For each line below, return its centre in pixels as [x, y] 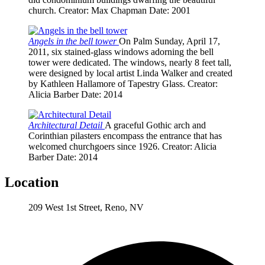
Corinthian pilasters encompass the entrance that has [125, 136]
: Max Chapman [117, 11]
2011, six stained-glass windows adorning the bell [121, 52]
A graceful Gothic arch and [155, 125]
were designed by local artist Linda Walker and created [130, 73]
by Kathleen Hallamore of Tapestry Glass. [107, 84]
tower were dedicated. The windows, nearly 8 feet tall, [130, 63]
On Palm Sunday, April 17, [169, 41]
